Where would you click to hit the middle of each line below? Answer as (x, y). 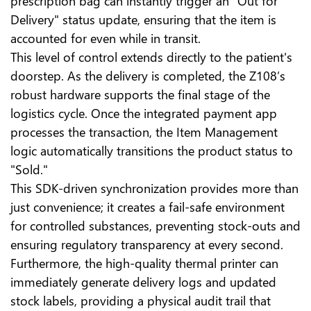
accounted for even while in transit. (106, 38)
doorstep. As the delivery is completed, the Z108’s (148, 76)
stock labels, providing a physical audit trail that (141, 301)
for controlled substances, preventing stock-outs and (155, 226)
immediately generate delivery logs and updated (143, 282)
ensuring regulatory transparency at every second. (147, 244)
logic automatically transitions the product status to (152, 151)
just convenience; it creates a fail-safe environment (148, 207)
